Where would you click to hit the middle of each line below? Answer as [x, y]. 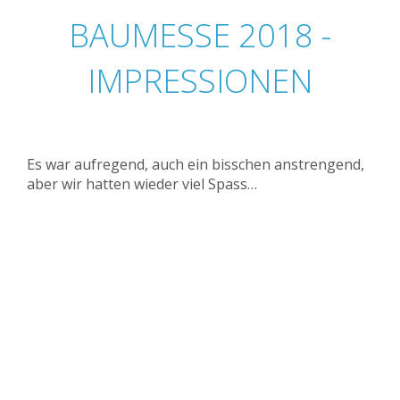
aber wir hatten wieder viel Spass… [142, 184]
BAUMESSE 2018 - [200, 35]
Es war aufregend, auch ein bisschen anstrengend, [196, 164]
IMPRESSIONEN [200, 81]
